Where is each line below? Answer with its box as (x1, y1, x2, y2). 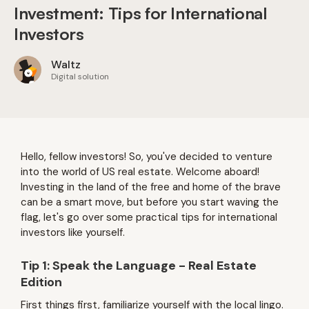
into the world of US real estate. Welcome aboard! (21, 165, 259, 179)
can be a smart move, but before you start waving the (21, 195, 279, 209)
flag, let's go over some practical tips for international (21, 210, 277, 224)
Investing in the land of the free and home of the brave (21, 180, 281, 194)
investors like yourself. (21, 226, 125, 239)
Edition (21, 274, 62, 290)
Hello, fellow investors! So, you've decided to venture (21, 150, 272, 163)
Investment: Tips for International (14, 3, 267, 23)
